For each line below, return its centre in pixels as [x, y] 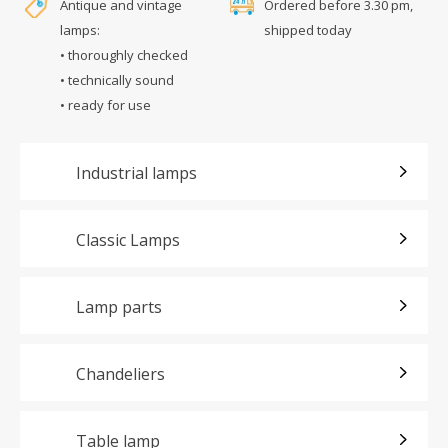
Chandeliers [120, 373]
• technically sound [117, 79]
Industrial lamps [136, 172]
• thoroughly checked [124, 54]
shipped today [308, 29]
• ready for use [105, 104]
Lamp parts [119, 306]
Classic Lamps [128, 239]
